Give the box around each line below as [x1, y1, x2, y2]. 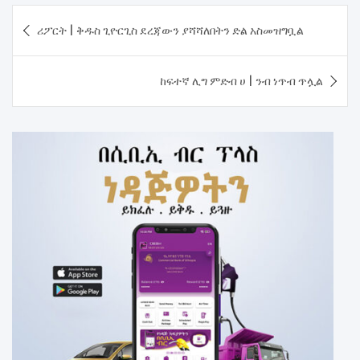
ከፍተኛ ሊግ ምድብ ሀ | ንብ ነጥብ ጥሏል [160, 73, 323, 88]
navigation [11, 29, 121, 55]
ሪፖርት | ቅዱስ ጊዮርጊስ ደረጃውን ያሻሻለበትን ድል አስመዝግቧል [37, 22, 304, 38]
